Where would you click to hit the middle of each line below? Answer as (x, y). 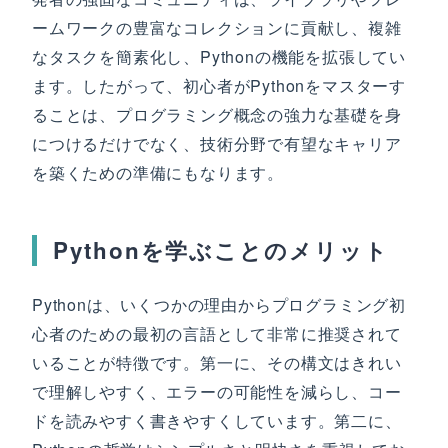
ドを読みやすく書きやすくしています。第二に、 (217, 420)
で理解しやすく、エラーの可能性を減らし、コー (217, 391)
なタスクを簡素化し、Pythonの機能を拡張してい (219, 56)
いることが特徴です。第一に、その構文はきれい (217, 362)
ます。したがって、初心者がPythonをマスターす (219, 85)
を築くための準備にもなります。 (158, 172)
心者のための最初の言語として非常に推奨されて (217, 333)
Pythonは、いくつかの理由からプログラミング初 (219, 304)
